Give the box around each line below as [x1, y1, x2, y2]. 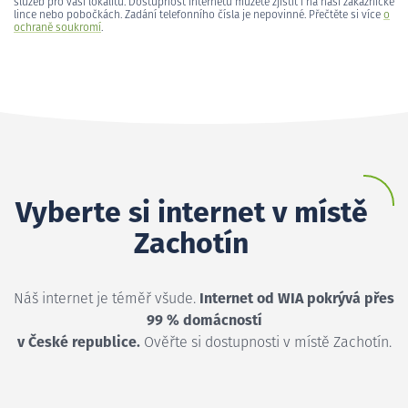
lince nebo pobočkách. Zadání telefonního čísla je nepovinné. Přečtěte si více [14, 9, 383, 21]
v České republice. [16, 334, 140, 350]
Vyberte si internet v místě [15, 199, 368, 229]
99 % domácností [146, 312, 262, 328]
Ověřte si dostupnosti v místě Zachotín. [139, 334, 392, 350]
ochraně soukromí [14, 22, 101, 34]
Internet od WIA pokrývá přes [199, 291, 394, 306]
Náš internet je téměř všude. [14, 291, 199, 306]
